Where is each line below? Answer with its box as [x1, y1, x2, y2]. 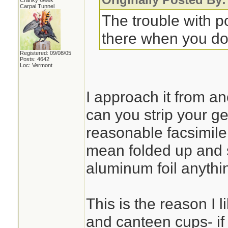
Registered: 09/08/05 [19, 50, 71, 56]
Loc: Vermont [19, 62, 52, 68]
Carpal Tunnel [19, 3, 54, 9]
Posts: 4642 [19, 56, 49, 62]
